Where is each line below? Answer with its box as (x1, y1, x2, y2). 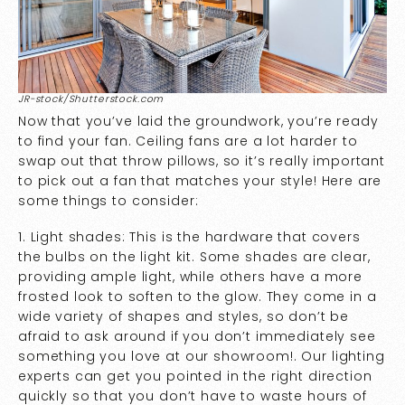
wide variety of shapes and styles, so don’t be (18, 307, 350, 326)
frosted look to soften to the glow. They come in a (18, 287, 377, 306)
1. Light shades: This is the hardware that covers (18, 228, 361, 247)
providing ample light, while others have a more (18, 268, 363, 287)
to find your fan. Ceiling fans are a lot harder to (18, 131, 358, 150)
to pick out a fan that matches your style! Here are (18, 171, 382, 190)
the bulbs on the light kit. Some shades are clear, (18, 248, 371, 267)
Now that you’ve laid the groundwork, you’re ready (18, 111, 379, 130)
